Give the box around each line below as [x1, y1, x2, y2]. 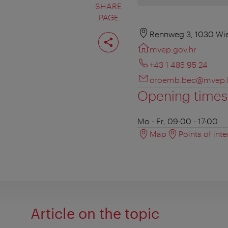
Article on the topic [31, 205, 159, 222]
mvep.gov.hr [150, 44, 196, 54]
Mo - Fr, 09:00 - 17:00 [137, 116, 218, 126]
